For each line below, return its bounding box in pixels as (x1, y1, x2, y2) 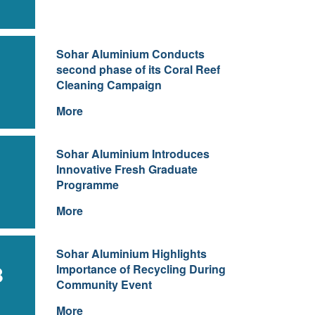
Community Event (56, 276, 152, 292)
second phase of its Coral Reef (56, 61, 220, 77)
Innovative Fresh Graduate (56, 161, 198, 177)
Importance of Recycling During (56, 261, 226, 277)
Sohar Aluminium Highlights (56, 245, 207, 262)
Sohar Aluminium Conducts (56, 46, 205, 62)
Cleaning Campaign (56, 77, 162, 93)
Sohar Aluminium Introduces (56, 146, 210, 162)
